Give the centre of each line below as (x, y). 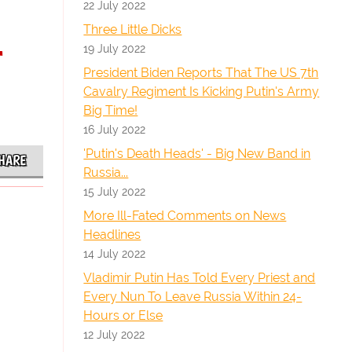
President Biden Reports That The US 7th (201, 73)
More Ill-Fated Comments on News (185, 216)
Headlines (112, 235)
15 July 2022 (115, 191)
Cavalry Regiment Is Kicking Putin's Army (202, 92)
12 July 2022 (114, 334)
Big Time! (111, 110)
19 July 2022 (115, 48)
